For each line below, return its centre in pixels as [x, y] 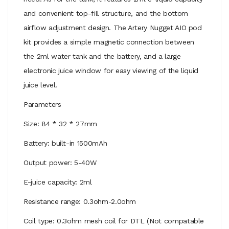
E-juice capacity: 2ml [58, 182]
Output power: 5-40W [60, 162]
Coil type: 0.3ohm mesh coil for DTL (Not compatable [114, 221]
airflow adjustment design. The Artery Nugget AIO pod [113, 27]
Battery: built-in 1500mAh [65, 143]
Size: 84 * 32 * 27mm [60, 123]
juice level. [40, 85]
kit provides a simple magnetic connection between [109, 42]
